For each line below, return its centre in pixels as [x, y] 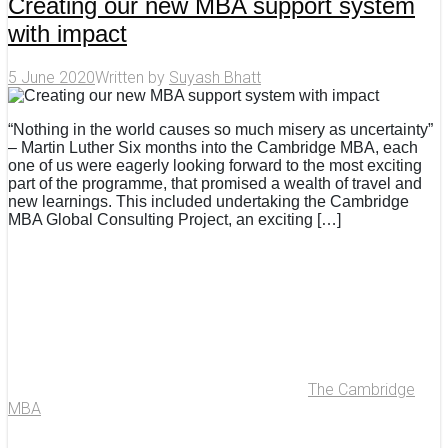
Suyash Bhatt [215, 77]
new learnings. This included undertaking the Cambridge [208, 201]
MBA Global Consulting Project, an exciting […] [174, 219]
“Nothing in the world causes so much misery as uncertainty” [220, 129]
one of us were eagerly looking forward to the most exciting [215, 165]
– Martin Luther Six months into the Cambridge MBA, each [213, 147]
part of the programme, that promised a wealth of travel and [215, 183]
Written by [132, 77]
